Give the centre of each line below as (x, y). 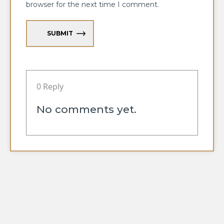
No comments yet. (86, 109)
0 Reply (50, 86)
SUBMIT (60, 33)
